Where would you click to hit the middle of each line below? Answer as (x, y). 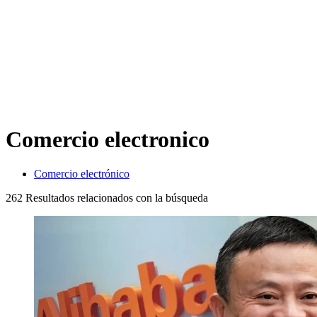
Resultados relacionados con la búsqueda (115, 198)
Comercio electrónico (82, 174)
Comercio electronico (108, 139)
